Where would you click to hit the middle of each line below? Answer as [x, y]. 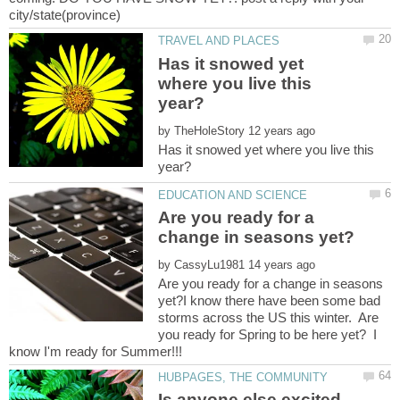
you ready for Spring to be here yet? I [268, 334]
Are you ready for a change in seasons [271, 283]
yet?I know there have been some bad [270, 300]
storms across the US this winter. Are [269, 317]
